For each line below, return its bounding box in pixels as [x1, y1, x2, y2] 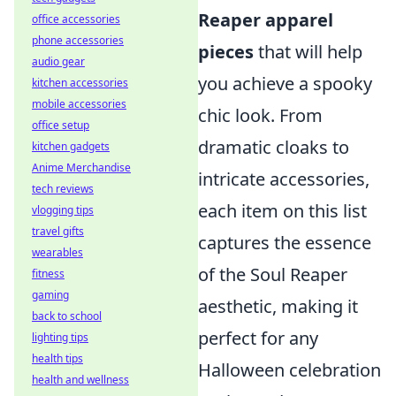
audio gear [32, 54, 85, 69]
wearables [32, 245, 83, 260]
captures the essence [198, 230, 371, 255]
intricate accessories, [198, 166, 369, 191]
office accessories [32, 11, 120, 27]
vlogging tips [32, 202, 94, 217]
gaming [32, 287, 69, 302]
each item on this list [198, 198, 367, 223]
